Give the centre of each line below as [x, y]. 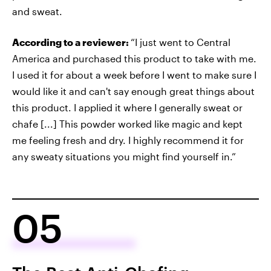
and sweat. [37, 11]
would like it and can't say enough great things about [133, 91]
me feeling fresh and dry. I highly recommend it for [128, 140]
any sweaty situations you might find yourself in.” [124, 156]
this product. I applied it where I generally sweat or [127, 107]
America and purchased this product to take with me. [134, 58]
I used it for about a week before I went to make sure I [134, 75]
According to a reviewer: [71, 42]
